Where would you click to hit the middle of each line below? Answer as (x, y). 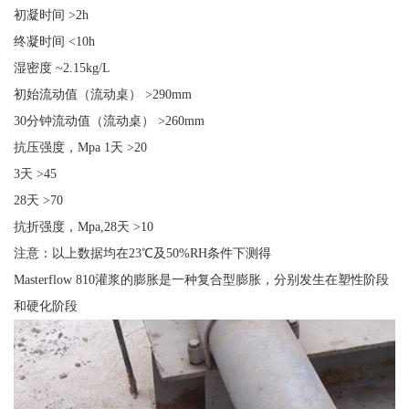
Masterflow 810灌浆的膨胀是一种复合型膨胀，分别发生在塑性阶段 (201, 280)
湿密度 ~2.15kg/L (62, 68)
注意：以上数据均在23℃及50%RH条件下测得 (142, 253)
